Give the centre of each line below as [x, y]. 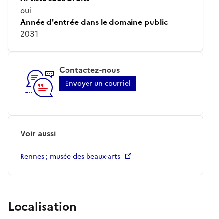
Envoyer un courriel [98, 83]
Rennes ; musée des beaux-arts [70, 156]
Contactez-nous [89, 70]
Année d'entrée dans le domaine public [94, 22]
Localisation [42, 207]
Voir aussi [38, 133]
